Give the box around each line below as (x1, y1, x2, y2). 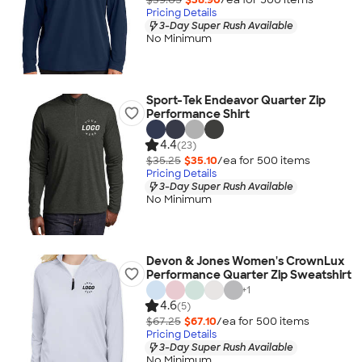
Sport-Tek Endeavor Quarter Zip (145, 93, 326, 107)
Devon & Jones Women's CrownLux (145, 254, 344, 268)
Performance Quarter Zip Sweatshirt (145, 267, 351, 282)
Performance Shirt (145, 107, 250, 121)
